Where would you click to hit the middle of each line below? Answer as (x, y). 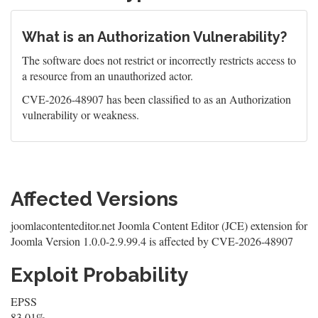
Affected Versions (94, 199)
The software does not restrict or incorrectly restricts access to (159, 60)
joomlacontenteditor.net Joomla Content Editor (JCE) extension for (159, 225)
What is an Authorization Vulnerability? (154, 37)
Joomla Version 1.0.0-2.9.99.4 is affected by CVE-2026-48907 (152, 241)
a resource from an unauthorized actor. (108, 76)
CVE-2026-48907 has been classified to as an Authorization (157, 99)
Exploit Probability (99, 275)
